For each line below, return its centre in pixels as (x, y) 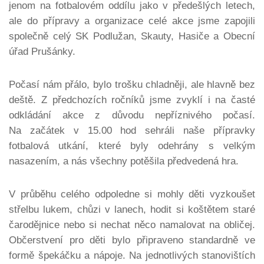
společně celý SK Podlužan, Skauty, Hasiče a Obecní (132, 36)
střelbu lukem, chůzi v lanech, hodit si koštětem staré (132, 209)
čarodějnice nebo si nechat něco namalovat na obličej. (132, 225)
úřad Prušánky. (42, 51)
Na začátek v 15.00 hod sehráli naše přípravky (132, 130)
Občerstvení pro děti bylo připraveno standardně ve (132, 240)
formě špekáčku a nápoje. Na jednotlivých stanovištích (132, 255)
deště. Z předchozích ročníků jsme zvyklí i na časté (132, 100)
